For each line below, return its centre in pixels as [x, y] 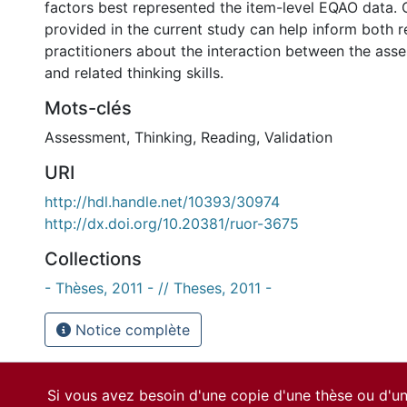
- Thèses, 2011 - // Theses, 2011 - [158, 288]
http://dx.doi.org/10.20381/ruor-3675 [172, 223]
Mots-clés [88, 108]
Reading [228, 137]
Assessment [85, 137]
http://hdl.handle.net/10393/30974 [162, 202]
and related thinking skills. [134, 73]
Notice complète [130, 330]
